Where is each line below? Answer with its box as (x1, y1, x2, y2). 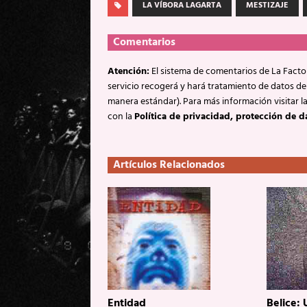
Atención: (108, 63, 149, 79)
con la (108, 108, 134, 125)
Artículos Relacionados (113, 156, 225, 174)
